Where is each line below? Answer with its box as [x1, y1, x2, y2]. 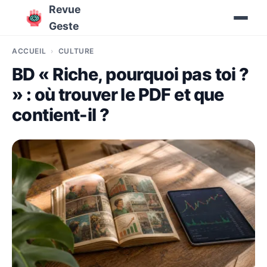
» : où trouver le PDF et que [12, 84, 224, 105]
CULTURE [58, 46, 95, 55]
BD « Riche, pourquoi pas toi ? [12, 64, 249, 85]
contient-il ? [12, 104, 110, 125]
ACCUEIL [12, 46, 46, 55]
